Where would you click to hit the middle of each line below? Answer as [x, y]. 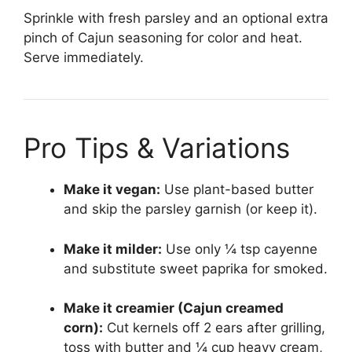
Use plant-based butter [237, 190]
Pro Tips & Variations [157, 148]
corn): [83, 328]
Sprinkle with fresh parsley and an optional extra [176, 18]
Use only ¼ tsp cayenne [240, 249]
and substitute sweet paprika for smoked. [196, 268]
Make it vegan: [112, 190]
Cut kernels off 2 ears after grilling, [214, 328]
